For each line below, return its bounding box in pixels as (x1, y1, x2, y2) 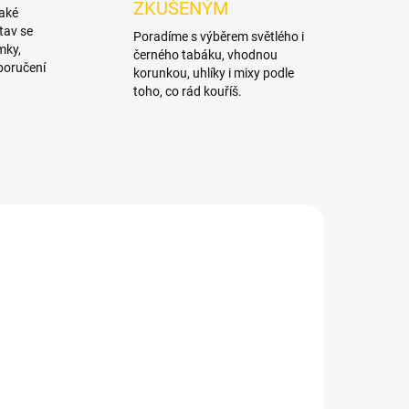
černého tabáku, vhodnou (132, 47, 278, 62)
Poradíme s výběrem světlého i (132, 29, 304, 44)
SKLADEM (235, 393, 288, 407)
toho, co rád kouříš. (132, 84, 242, 99)
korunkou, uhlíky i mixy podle (132, 66, 294, 80)
